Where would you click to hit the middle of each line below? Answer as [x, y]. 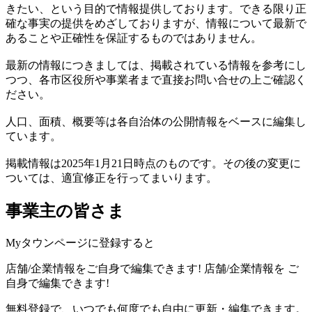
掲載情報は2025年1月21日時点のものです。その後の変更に [153, 163]
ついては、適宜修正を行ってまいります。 [111, 178]
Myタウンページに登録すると [80, 242]
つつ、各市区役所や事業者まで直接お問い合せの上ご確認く [156, 80]
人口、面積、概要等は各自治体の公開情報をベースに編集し [156, 122]
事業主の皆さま [65, 211]
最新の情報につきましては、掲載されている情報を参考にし [156, 65]
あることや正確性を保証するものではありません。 [134, 38]
